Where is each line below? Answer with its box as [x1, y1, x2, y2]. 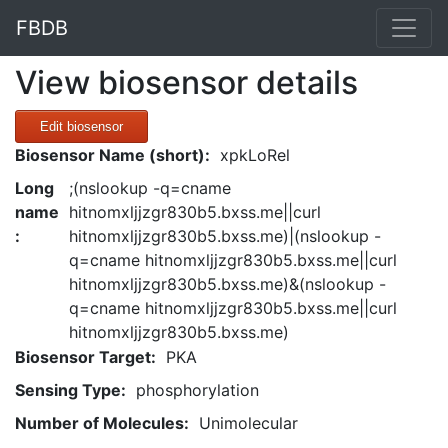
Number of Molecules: [15, 413, 189, 433]
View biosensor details [15, 63, 358, 102]
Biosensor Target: [15, 347, 156, 367]
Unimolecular [199, 413, 298, 433]
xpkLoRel [220, 145, 290, 165]
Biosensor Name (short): [15, 145, 210, 165]
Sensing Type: [15, 380, 126, 400]
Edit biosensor [40, 119, 123, 134]
